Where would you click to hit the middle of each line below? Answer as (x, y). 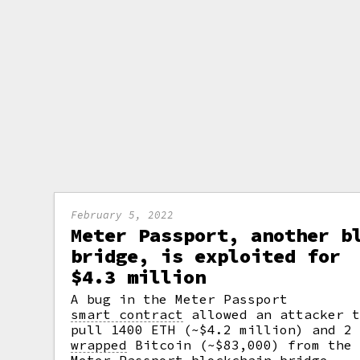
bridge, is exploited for (206, 256)
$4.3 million (139, 277)
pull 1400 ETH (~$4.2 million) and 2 (212, 329)
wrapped (99, 345)
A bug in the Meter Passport (180, 299)
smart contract (127, 314)
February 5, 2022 (123, 215)
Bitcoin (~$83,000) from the (240, 345)
